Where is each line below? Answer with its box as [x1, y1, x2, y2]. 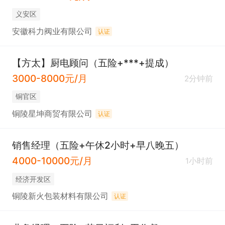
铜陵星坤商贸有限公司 [12, 109, 92, 119]
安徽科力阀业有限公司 [12, 27, 92, 37]
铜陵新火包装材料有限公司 [12, 191, 108, 201]
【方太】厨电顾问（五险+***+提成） [12, 57, 174, 69]
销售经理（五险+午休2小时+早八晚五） [12, 139, 184, 152]
